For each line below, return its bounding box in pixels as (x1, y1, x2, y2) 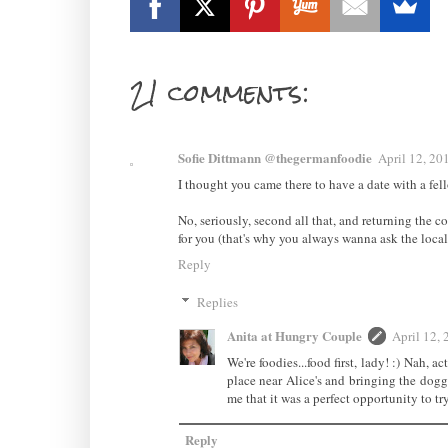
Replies (197, 292, 239, 311)
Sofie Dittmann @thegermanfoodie (177, 148, 372, 168)
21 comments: (129, 67, 309, 120)
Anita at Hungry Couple (226, 325, 362, 345)
